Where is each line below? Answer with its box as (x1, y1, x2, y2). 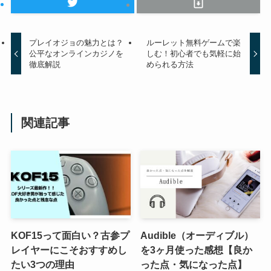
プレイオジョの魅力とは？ (29, 38, 124, 48)
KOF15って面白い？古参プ (10, 230, 129, 241)
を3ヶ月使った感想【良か (140, 244, 253, 255)
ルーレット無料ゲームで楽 (146, 38, 241, 48)
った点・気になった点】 (140, 259, 247, 270)
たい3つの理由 (10, 259, 74, 270)
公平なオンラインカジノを (29, 49, 124, 59)
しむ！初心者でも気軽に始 (146, 49, 241, 59)
